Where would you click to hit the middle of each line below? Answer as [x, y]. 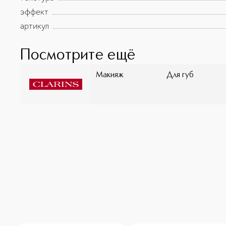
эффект [34, 12]
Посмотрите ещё [78, 55]
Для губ [180, 75]
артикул [35, 26]
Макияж [110, 75]
